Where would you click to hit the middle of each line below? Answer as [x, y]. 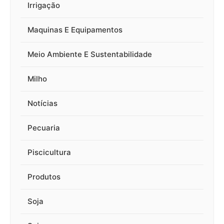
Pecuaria [44, 128]
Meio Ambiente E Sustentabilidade [90, 54]
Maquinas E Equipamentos [75, 30]
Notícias [42, 103]
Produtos [44, 177]
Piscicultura [49, 152]
